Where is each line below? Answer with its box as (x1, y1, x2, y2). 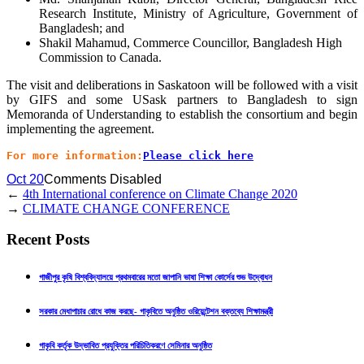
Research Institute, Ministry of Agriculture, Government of (39, 6, 357, 20)
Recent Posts (6, 231, 89, 249)
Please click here (143, 149, 253, 162)
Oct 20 (6, 171, 44, 186)
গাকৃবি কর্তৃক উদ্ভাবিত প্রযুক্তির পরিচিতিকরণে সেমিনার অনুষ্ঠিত (39, 340, 212, 351)
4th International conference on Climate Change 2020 (23, 186, 297, 201)
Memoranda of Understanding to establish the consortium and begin (6, 106, 357, 121)
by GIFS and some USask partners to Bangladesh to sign (6, 92, 357, 106)
